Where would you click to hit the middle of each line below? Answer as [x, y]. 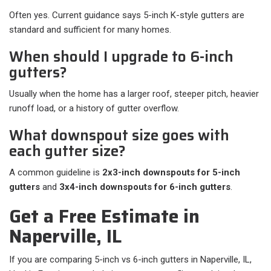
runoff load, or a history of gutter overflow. [94, 109]
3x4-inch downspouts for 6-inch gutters [145, 187]
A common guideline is [56, 173]
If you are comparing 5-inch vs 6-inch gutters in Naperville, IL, [130, 260]
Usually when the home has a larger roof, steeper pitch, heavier [134, 94]
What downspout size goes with [119, 136]
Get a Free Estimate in [104, 217]
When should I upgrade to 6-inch [121, 57]
